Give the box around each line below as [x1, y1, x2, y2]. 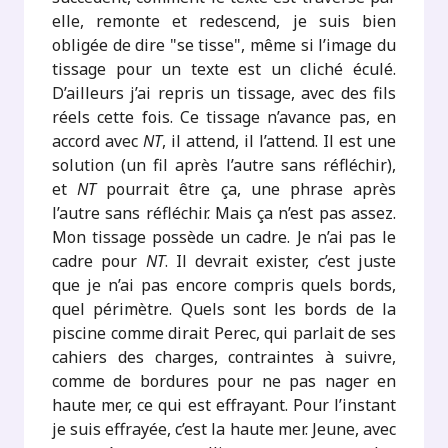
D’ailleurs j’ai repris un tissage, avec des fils [52, 82, 396, 105]
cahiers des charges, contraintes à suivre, [52, 346, 396, 369]
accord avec [52, 130, 144, 153]
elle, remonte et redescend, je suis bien [52, 10, 396, 33]
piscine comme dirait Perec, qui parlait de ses [52, 322, 396, 345]
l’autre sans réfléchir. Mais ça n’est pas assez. [52, 202, 396, 225]
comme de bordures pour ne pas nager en [52, 370, 396, 393]
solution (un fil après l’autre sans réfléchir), [52, 154, 396, 177]
